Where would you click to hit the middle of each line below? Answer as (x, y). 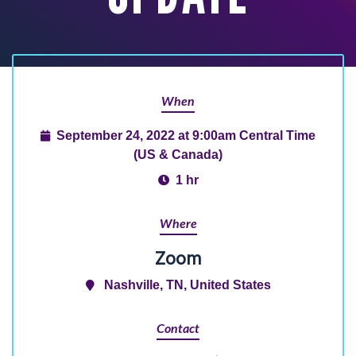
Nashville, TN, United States (187, 284)
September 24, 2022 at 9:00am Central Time (186, 135)
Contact (178, 329)
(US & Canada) (178, 154)
